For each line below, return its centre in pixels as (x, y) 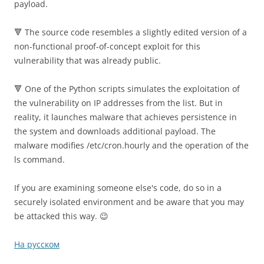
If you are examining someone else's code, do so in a (118, 188)
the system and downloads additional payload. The (115, 131)
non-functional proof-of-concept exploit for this (107, 47)
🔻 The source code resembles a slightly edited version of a (131, 32)
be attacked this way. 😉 (61, 216)
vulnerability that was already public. (88, 61)
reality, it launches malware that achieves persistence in (126, 117)
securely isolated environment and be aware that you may (129, 202)
